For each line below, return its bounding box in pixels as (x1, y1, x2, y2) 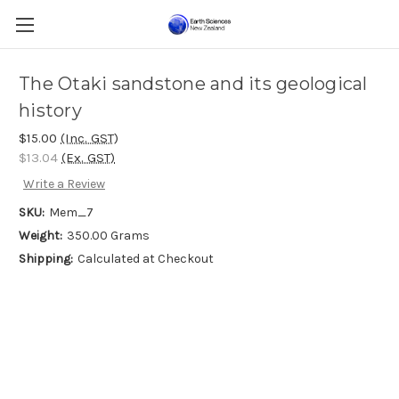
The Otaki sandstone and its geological (19, 73, 368, 95)
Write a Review (22, 176, 105, 192)
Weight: (19, 228, 62, 244)
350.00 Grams (66, 228, 150, 244)
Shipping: (19, 251, 73, 267)
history (19, 100, 82, 122)
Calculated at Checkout (77, 251, 214, 267)
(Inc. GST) (61, 130, 118, 146)
